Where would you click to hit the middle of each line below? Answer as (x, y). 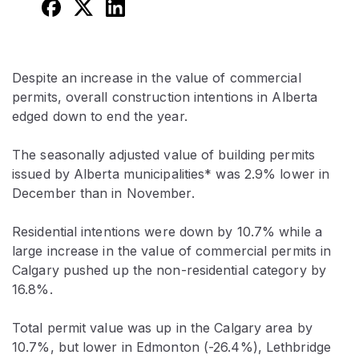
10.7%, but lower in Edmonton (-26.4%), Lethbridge (171, 347)
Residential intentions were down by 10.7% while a (167, 231)
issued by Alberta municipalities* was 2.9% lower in (171, 173)
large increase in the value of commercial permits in (172, 250)
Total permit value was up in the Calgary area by (162, 327)
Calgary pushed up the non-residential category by (169, 270)
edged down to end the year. (100, 116)
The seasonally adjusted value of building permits (163, 154)
